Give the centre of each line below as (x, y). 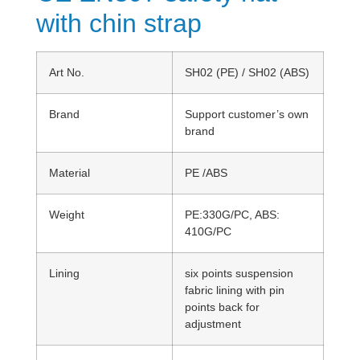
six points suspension (239, 273)
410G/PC (208, 231)
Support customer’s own (247, 114)
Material (70, 173)
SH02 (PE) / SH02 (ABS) (247, 72)
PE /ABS (206, 173)
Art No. (67, 72)
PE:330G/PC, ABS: (232, 215)
